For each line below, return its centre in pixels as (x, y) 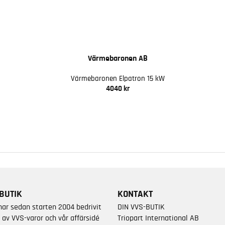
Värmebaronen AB (118, 58)
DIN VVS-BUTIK (141, 207)
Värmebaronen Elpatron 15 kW (118, 78)
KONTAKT (135, 194)
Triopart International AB (158, 218)
